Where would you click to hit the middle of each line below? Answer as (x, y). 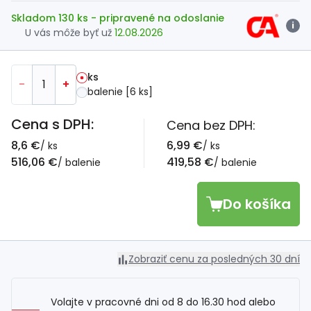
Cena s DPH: (52, 124)
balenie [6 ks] (120, 92)
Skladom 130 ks (51, 18)
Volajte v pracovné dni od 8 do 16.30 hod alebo (163, 302)
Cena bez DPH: (211, 125)
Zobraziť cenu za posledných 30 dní (214, 259)
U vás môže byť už (70, 33)
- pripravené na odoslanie (158, 18)
